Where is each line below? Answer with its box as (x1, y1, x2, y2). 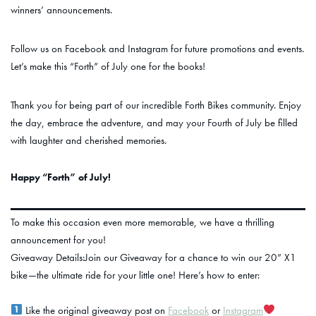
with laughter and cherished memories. (11, 133, 166, 147)
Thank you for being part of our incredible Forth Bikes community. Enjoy (11, 97, 301, 112)
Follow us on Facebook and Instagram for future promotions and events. (11, 41, 304, 56)
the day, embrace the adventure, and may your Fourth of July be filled (11, 115, 298, 130)
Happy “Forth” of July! (11, 170, 111, 183)
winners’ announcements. (11, 2, 112, 17)
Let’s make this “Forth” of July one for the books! (11, 59, 205, 73)
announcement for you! (11, 232, 111, 247)
